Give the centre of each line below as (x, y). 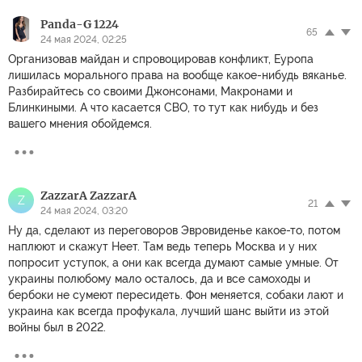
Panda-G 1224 (80, 24)
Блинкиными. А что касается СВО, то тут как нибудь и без (163, 107)
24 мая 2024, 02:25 (84, 39)
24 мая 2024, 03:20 (84, 210)
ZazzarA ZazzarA (88, 195)
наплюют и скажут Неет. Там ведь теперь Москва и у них (162, 246)
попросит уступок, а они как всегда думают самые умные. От (173, 262)
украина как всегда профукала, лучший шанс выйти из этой (168, 311)
